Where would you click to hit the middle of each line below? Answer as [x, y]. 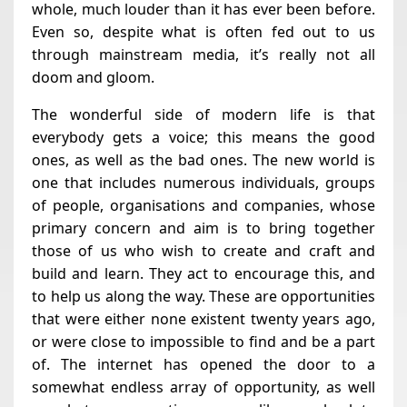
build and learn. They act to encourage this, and [203, 273]
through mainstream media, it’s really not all [203, 54]
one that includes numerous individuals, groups [203, 182]
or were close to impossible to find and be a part [203, 341]
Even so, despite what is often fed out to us [203, 31]
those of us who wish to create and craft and [203, 250]
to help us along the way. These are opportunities [203, 296]
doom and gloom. [93, 77]
